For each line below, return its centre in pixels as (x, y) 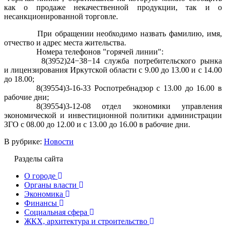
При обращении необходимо (87, 33)
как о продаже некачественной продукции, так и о (113, 7)
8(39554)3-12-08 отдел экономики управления (129, 106)
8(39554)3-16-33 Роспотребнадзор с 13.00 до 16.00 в (129, 88)
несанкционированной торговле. (61, 16)
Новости (59, 141)
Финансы (41, 203)
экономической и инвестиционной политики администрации (113, 115)
